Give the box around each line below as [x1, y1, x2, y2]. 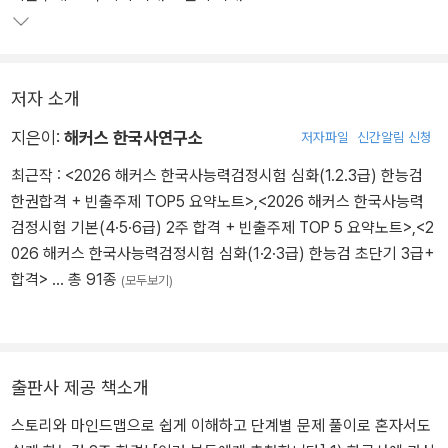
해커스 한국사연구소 [64, 128, 203, 149]
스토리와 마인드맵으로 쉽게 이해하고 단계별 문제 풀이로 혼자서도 [11, 416, 431, 436]
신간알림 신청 [357, 129, 432, 146]
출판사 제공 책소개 [11, 377, 149, 399]
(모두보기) [121, 273, 173, 289]
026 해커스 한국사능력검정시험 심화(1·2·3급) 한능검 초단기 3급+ [11, 244, 434, 264]
